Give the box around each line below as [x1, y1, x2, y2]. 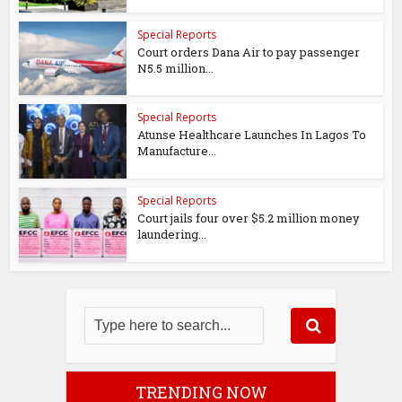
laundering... [137, 226, 207, 243]
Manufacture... [137, 143, 217, 160]
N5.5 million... [137, 59, 214, 76]
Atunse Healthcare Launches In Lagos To [137, 127, 367, 144]
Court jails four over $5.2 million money [137, 210, 361, 227]
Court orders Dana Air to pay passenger [137, 43, 361, 60]
